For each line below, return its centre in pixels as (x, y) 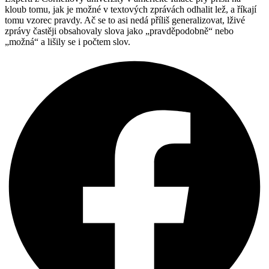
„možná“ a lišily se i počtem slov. (68, 41)
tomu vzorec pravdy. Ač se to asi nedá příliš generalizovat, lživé (125, 20)
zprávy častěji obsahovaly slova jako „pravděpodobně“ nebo (119, 31)
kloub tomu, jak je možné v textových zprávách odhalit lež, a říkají (131, 9)
